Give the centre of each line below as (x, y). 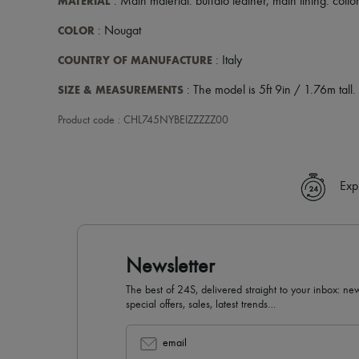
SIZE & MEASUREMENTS (121, 90)
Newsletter (170, 267)
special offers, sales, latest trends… (201, 305)
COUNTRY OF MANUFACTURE (135, 61)
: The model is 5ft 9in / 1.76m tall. (270, 91)
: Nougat (118, 31)
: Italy (227, 61)
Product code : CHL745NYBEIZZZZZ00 (143, 120)
